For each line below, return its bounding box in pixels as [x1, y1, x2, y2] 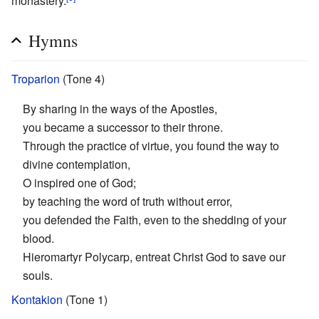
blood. [23, 230, 54, 247]
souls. [23, 267, 53, 284]
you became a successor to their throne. [23, 119, 223, 136]
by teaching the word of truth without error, [23, 193, 232, 210]
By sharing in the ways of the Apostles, [23, 100, 217, 117]
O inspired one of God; [23, 174, 136, 192]
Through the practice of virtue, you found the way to [23, 137, 279, 155]
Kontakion [11, 291, 63, 308]
